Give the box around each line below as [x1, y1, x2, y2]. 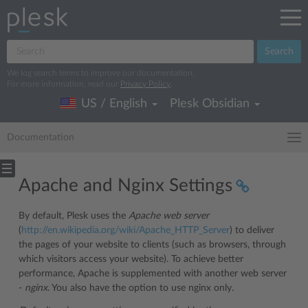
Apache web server [129, 211, 209, 221]
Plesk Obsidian [170, 98, 253, 110]
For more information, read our [7, 80, 120, 88]
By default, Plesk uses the [19, 211, 129, 221]
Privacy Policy [120, 80, 170, 88]
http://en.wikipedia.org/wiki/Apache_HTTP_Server [21, 225, 230, 235]
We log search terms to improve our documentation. [7, 69, 195, 77]
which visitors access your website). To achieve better [19, 254, 243, 264]
